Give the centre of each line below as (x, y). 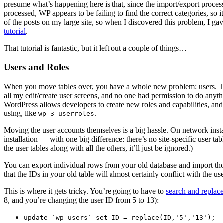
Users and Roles (36, 67)
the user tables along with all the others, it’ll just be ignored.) (98, 148)
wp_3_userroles (66, 114)
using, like (21, 113)
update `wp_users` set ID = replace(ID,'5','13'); (119, 218)
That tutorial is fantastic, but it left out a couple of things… (95, 48)
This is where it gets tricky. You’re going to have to (85, 191)
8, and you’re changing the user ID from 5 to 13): (81, 200)
